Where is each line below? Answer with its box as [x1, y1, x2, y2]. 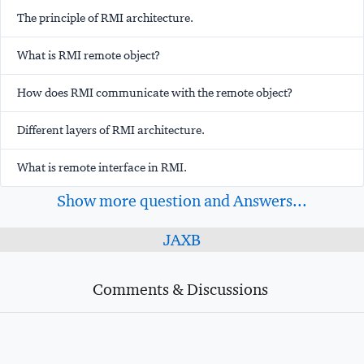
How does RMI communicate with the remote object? [17, 85, 292, 101]
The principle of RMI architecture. [17, 11, 193, 26]
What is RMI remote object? [17, 48, 160, 63]
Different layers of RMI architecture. [17, 123, 205, 138]
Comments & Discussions [92, 279, 268, 300]
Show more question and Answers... [57, 191, 307, 211]
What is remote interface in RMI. [17, 160, 187, 175]
